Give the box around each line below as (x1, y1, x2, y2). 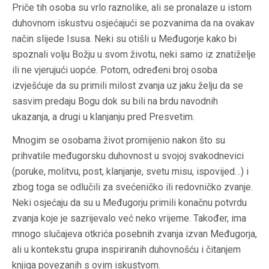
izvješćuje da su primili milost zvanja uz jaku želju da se (12, 80, 243, 92)
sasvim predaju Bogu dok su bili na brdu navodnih (12, 95, 218, 107)
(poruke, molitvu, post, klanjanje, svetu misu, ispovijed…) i (12, 166, 249, 178)
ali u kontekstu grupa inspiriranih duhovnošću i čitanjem (12, 244, 241, 256)
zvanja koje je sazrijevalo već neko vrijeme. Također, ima (12, 213, 246, 225)
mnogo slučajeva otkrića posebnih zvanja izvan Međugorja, (12, 228, 257, 240)
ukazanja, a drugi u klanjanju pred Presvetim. (12, 111, 195, 123)
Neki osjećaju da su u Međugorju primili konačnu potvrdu (12, 197, 247, 209)
